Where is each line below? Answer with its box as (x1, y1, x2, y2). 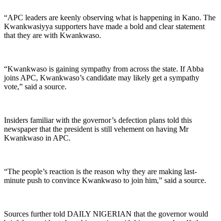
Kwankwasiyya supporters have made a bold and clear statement (4, 22, 205, 31)
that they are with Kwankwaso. (4, 31, 101, 39)
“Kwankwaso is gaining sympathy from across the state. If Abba (4, 64, 204, 73)
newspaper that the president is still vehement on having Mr (4, 124, 188, 133)
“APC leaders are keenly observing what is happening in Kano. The (4, 13, 216, 22)
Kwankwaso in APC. (4, 133, 71, 142)
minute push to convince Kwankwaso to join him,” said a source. (4, 176, 206, 184)
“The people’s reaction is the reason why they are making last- (4, 167, 197, 176)
